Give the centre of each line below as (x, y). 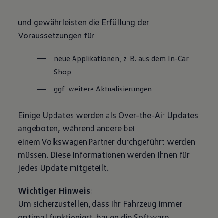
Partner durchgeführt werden (141, 141)
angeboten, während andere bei (77, 128)
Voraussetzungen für (57, 35)
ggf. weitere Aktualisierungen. (104, 88)
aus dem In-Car (163, 58)
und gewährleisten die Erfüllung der (84, 22)
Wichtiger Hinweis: (56, 190)
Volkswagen (64, 141)
